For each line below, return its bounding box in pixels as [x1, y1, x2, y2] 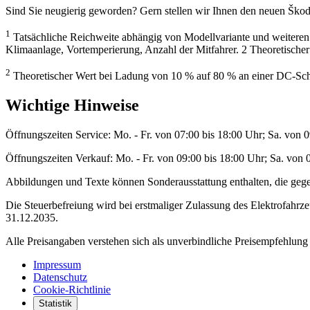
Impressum [33, 259, 81, 271]
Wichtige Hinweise [6, 96, 139, 115]
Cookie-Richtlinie [33, 284, 111, 296]
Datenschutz [33, 271, 87, 284]
